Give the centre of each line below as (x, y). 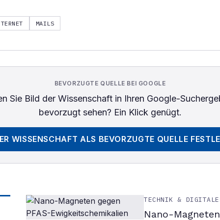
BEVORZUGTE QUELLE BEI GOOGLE (110, 83)
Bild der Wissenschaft (68, 98)
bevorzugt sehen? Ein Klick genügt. (110, 112)
